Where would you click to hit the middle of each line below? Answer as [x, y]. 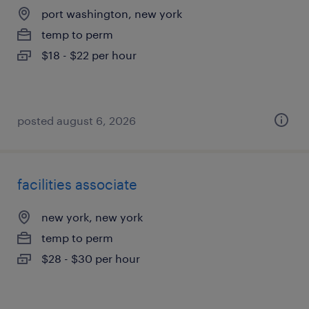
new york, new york [92, 217]
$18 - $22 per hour [89, 55]
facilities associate [77, 184]
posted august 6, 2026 [77, 120]
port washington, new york [112, 13]
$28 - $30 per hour [91, 258]
